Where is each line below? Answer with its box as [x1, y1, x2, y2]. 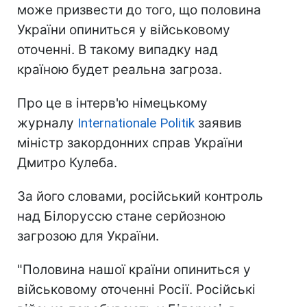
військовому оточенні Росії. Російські [17, 282, 256, 298]
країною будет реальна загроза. [17, 62, 222, 78]
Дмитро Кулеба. [17, 155, 117, 171]
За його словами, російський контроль [17, 188, 263, 205]
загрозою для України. [17, 228, 159, 245]
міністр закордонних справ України [17, 135, 243, 151]
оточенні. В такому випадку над [17, 42, 218, 58]
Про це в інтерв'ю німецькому [17, 95, 208, 112]
